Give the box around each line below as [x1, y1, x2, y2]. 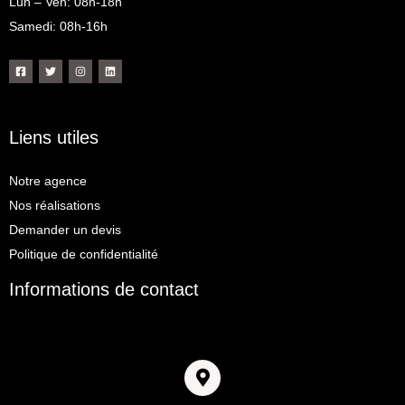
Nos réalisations [9, 198, 100, 213]
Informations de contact [9, 279, 199, 300]
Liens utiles [9, 127, 99, 148]
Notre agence [9, 174, 87, 189]
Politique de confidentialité [9, 247, 158, 262]
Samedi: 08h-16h [9, 18, 108, 33]
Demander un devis [9, 222, 121, 238]
